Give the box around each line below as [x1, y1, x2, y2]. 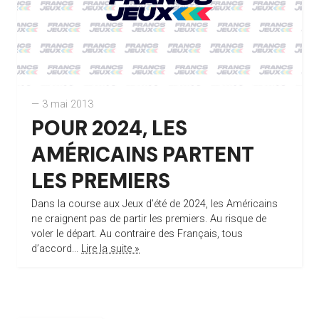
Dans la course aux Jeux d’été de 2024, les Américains [31, 197, 278, 210]
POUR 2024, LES [31, 114, 187, 142]
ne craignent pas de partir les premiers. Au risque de [31, 212, 266, 225]
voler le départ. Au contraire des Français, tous [31, 227, 243, 240]
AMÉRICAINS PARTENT [31, 140, 254, 168]
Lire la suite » [81, 242, 140, 255]
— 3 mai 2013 [31, 98, 93, 110]
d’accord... [31, 242, 81, 255]
